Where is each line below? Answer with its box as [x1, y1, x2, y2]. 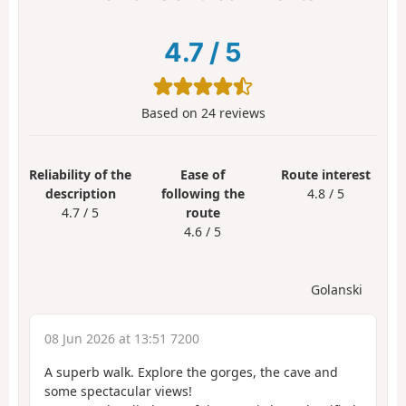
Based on [140, 104, 201, 122]
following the [160, 185, 245, 203]
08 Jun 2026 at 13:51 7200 [44, 329, 199, 347]
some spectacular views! [44, 382, 192, 400]
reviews [215, 104, 266, 122]
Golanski [311, 280, 362, 298]
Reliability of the [29, 166, 132, 184]
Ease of [180, 166, 226, 184]
